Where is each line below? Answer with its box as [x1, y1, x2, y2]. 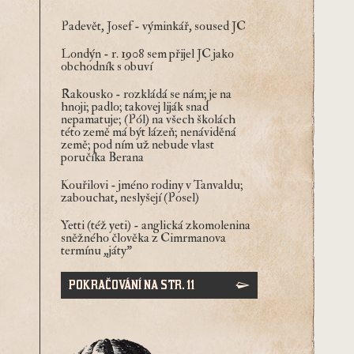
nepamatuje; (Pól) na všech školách [60, 111, 235, 127]
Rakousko [60, 86, 113, 102]
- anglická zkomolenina [130, 217, 250, 233]
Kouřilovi [60, 177, 108, 193]
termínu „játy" [60, 243, 132, 258]
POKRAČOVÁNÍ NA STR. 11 [68, 278, 194, 292]
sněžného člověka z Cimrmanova [60, 230, 226, 246]
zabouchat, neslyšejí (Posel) [60, 190, 199, 205]
